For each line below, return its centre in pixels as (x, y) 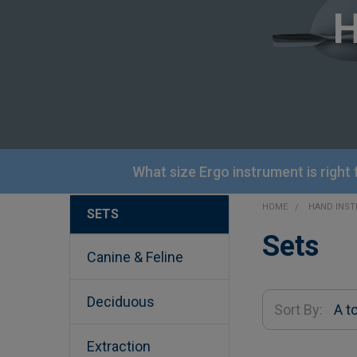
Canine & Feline (135, 257)
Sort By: (299, 309)
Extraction (119, 346)
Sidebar (98, 237)
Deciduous (121, 302)
